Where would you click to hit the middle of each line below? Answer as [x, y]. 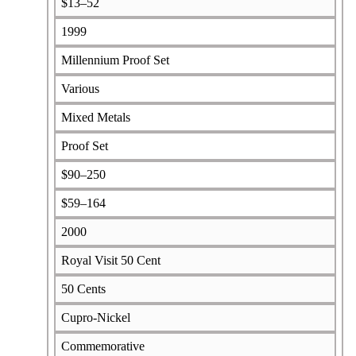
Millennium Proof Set [115, 60]
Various [80, 88]
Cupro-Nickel [95, 317]
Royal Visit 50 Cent [110, 260]
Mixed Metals [95, 117]
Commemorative [103, 346]
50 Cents [83, 288]
